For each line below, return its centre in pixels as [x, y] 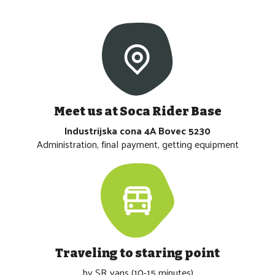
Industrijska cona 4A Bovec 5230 [137, 131]
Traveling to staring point [137, 253]
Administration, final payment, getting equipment [137, 144]
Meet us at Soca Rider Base [137, 111]
